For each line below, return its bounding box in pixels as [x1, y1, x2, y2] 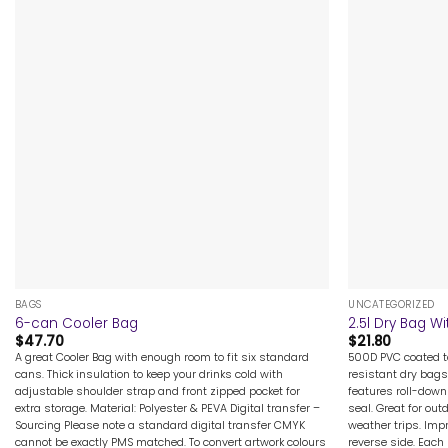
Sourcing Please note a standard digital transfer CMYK [14, 418, 305, 433]
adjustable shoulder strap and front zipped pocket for [14, 384, 300, 399]
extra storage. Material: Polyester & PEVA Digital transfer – [14, 401, 320, 416]
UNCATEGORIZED [348, 297, 435, 313]
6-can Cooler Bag [14, 313, 138, 333]
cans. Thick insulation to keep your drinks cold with [14, 367, 283, 382]
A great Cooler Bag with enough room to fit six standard [14, 350, 309, 365]
